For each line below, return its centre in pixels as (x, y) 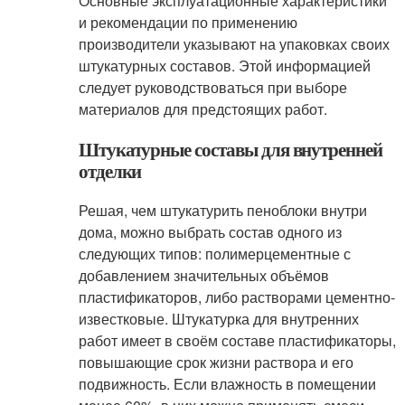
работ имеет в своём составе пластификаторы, (237, 340)
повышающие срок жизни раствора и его (216, 362)
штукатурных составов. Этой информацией (224, 66)
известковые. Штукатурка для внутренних (218, 319)
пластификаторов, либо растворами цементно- (236, 297)
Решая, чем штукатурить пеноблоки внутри (222, 210)
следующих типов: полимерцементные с (214, 254)
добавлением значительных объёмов (203, 275)
